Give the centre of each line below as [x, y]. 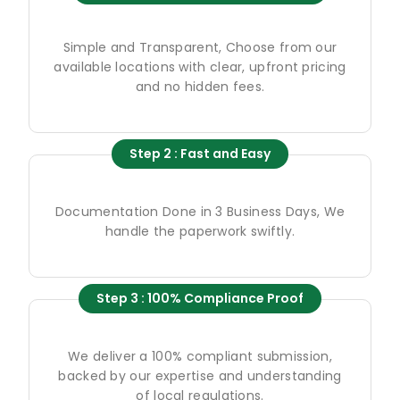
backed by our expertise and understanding [200, 376]
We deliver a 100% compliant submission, [200, 357]
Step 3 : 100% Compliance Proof [200, 299]
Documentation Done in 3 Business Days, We [200, 212]
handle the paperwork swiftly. [200, 232]
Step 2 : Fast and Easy [200, 154]
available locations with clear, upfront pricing [200, 67]
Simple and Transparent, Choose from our [200, 48]
